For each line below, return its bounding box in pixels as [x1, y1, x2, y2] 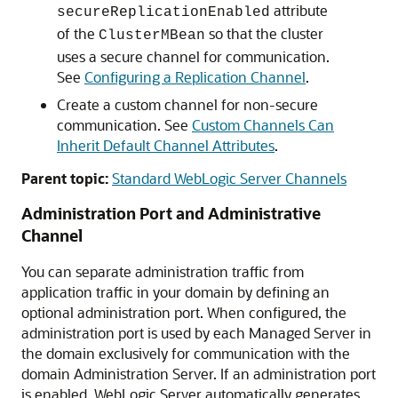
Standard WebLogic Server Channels [112, 169, 346, 187]
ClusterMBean [99, 28, 205, 44]
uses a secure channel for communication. [57, 47, 330, 66]
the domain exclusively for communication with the [21, 344, 350, 362]
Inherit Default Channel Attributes [57, 136, 275, 155]
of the [57, 24, 99, 43]
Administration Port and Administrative [21, 203, 321, 224]
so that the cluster [205, 24, 323, 43]
